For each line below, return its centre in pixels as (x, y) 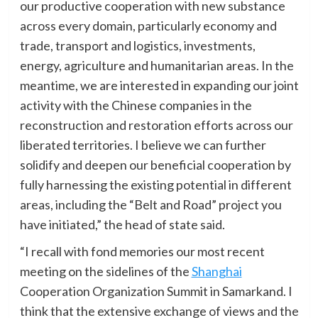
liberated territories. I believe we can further (143, 145)
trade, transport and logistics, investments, (137, 45)
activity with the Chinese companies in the (136, 105)
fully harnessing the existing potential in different (155, 185)
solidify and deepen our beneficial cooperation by (155, 165)
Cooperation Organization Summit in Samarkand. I (156, 291)
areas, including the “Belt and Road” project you (150, 204)
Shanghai (216, 271)
